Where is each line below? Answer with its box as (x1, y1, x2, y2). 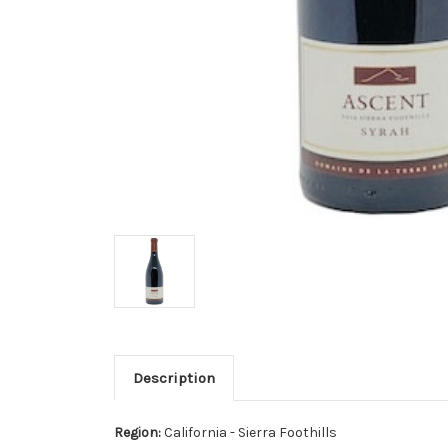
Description (132, 368, 215, 387)
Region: (114, 423, 164, 441)
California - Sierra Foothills (164, 423, 337, 441)
